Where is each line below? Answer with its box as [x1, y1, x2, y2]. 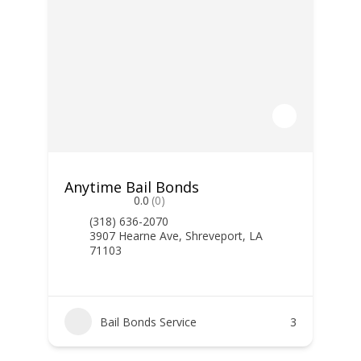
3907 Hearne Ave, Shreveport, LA [89, 228, 263, 243]
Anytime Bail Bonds [64, 177, 199, 197]
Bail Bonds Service [99, 313, 197, 330]
